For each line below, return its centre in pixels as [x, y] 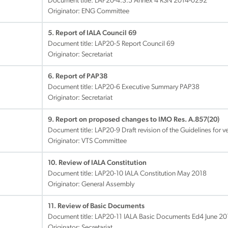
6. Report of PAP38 [78, 77]
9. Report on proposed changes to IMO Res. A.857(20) [134, 120]
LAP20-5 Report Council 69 [135, 44]
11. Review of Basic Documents [96, 206]
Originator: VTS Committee [87, 141]
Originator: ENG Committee [89, 11]
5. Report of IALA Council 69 [92, 33]
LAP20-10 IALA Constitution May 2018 [151, 174]
